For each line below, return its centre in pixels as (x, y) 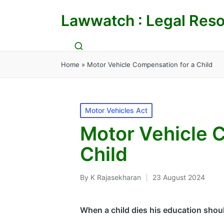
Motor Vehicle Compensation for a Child (150, 65)
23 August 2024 (178, 177)
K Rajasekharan (115, 177)
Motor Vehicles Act (116, 110)
